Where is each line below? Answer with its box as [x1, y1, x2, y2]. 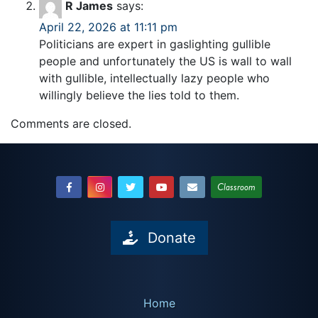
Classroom [216, 179, 256, 194]
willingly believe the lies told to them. [39, 87, 239, 102]
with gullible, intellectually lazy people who [39, 70, 270, 85]
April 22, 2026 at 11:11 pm [39, 19, 177, 34]
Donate [147, 229, 196, 246]
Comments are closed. [11, 116, 131, 131]
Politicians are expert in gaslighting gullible [39, 36, 270, 51]
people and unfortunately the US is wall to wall [39, 53, 292, 68]
